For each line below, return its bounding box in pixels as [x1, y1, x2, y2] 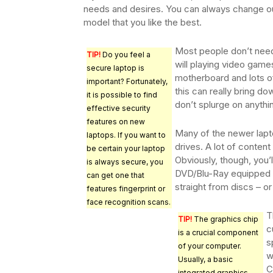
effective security [87, 104, 151, 113]
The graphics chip [192, 214, 258, 224]
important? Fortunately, [87, 77, 168, 87]
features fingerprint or [87, 184, 165, 194]
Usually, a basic [178, 255, 233, 264]
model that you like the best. [83, 16, 202, 29]
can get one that [87, 171, 144, 180]
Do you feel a [101, 50, 151, 60]
